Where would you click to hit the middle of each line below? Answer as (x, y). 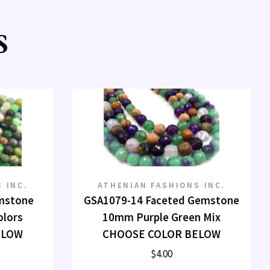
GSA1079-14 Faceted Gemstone (162, 201)
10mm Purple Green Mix (162, 218)
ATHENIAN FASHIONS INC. (162, 186)
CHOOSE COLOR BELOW (162, 234)
